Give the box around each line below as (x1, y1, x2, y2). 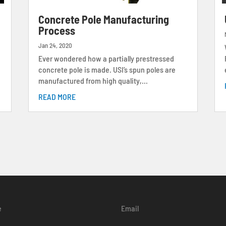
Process (38, 24, 75, 37)
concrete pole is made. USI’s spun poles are (38, 65, 176, 75)
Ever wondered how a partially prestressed (38, 53, 174, 64)
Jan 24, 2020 (38, 41, 72, 50)
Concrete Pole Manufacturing (38, 13, 169, 26)
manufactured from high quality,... (38, 76, 148, 86)
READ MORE (38, 92, 76, 102)
